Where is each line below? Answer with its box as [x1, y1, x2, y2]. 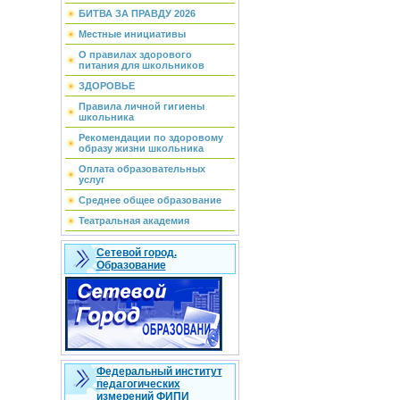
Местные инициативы [78, 29, 186, 39]
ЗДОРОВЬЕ [78, 80, 135, 91]
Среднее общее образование [78, 195, 221, 205]
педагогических [96, 378, 180, 390]
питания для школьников [78, 60, 204, 71]
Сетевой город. [96, 246, 177, 259]
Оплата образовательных [78, 163, 205, 174]
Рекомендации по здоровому [78, 132, 223, 143]
